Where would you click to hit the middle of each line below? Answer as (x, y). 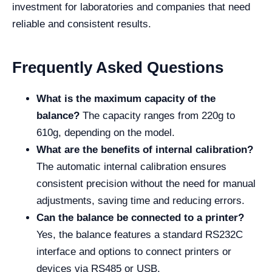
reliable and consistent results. (82, 24)
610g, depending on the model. (106, 133)
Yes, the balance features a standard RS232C (140, 235)
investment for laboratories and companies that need (131, 7)
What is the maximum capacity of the (126, 99)
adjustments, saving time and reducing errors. (141, 201)
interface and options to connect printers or (134, 252)
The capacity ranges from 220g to (157, 116)
